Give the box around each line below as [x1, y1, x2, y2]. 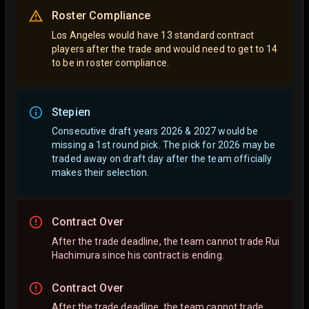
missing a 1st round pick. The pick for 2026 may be [52, 139, 276, 151]
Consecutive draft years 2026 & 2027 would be [52, 126, 259, 137]
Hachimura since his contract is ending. [52, 249, 224, 261]
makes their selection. [52, 167, 150, 179]
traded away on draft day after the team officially [52, 153, 272, 165]
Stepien [52, 105, 91, 119]
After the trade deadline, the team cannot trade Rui [52, 235, 280, 247]
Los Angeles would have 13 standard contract [52, 29, 255, 41]
